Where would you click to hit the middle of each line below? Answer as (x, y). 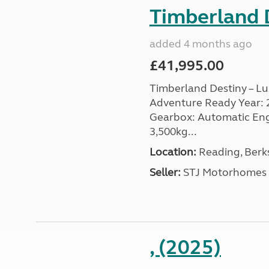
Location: (173, 152)
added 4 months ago (201, 44)
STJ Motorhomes (223, 172)
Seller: (165, 172)
